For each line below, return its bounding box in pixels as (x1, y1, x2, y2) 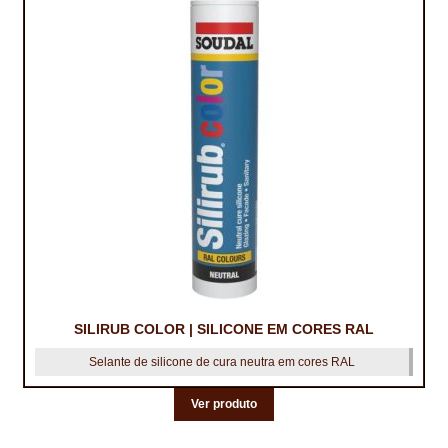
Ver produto (191, 397, 257, 412)
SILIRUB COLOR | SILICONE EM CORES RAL (74, 320, 374, 337)
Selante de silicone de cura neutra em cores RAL (89, 354, 355, 369)
